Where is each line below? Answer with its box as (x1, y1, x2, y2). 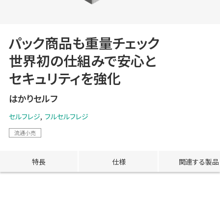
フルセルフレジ (44, 111, 88, 122)
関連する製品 (179, 156, 219, 166)
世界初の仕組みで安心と (8, 51, 157, 71)
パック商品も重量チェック (8, 33, 160, 53)
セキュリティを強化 (8, 68, 121, 88)
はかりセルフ (8, 92, 57, 105)
